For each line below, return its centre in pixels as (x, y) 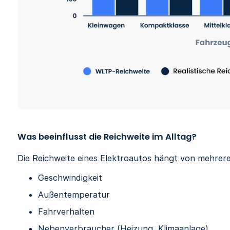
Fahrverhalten (66, 211)
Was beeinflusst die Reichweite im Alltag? (107, 137)
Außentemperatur (74, 194)
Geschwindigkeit (70, 177)
